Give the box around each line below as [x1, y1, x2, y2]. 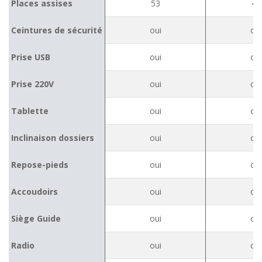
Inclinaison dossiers [11, 132, 94, 143]
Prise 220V [11, 78, 54, 89]
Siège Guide [11, 213, 61, 224]
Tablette [11, 105, 49, 116]
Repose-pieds [11, 159, 68, 170]
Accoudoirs [11, 186, 58, 197]
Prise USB [11, 51, 50, 63]
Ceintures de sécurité [11, 25, 102, 36]
